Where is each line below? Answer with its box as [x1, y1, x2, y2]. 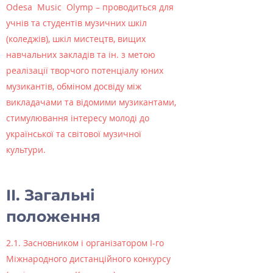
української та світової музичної [6, 128, 141, 140]
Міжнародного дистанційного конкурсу [6, 253, 171, 264]
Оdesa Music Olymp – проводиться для [6, 1, 174, 13]
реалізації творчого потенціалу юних [6, 65, 163, 76]
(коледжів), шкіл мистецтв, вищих [6, 33, 146, 44]
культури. [6, 144, 46, 155]
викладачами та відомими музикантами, [6, 96, 176, 108]
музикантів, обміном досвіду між [6, 80, 141, 92]
